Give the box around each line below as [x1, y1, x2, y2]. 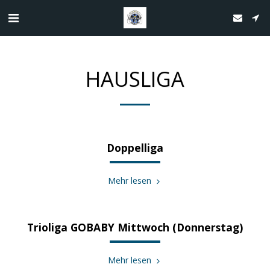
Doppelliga [107, 140, 163, 155]
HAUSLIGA [86, 64, 184, 93]
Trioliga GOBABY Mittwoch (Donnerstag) [27, 220, 243, 234]
